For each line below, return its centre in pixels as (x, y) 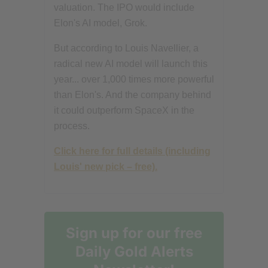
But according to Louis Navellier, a (126, 48)
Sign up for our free (134, 233)
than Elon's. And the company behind (133, 95)
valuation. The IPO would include (124, 7)
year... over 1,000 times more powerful (134, 79)
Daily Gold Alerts (134, 251)
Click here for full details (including (132, 151)
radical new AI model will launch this (131, 63)
